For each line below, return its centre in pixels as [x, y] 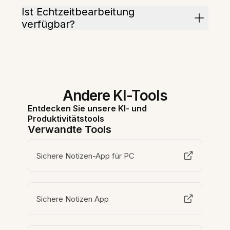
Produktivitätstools [66, 119]
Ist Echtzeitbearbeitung [78, 12]
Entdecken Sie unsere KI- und [88, 109]
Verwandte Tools [70, 130]
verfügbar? [49, 24]
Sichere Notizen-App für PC [86, 156]
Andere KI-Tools [115, 96]
